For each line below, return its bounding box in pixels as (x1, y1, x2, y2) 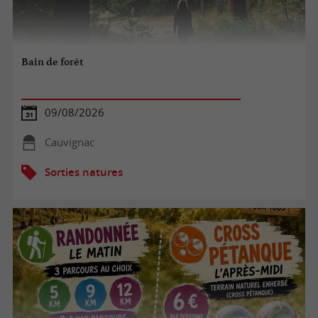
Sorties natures (44, 165, 123, 179)
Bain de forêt (21, 55, 84, 69)
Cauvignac (44, 135, 94, 149)
